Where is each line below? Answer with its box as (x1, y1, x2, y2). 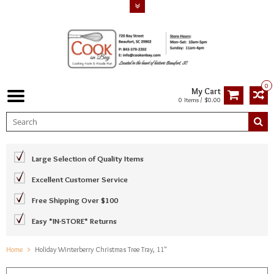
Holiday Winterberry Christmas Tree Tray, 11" (35, 244, 166, 254)
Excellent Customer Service (32, 174, 128, 184)
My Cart (191, 85, 221, 97)
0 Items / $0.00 (179, 95, 221, 104)
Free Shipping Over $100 (32, 194, 118, 205)
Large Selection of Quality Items (32, 153, 144, 163)
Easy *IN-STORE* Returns (32, 215, 117, 226)
